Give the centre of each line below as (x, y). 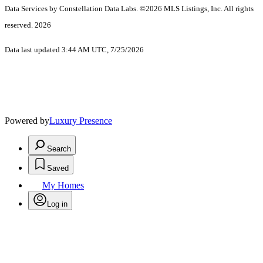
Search (59, 149)
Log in (57, 204)
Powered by (27, 121)
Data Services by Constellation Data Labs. (72, 9)
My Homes (63, 186)
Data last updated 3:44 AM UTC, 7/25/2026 (74, 50)
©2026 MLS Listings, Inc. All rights (197, 9)
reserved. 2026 (28, 25)
